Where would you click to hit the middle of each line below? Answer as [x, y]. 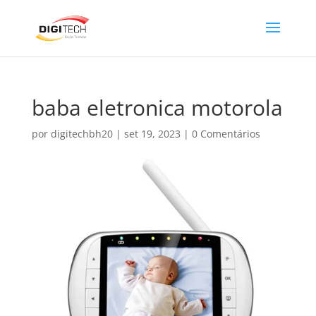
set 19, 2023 [152, 134]
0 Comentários [226, 134]
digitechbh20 [81, 134]
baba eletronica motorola [157, 108]
